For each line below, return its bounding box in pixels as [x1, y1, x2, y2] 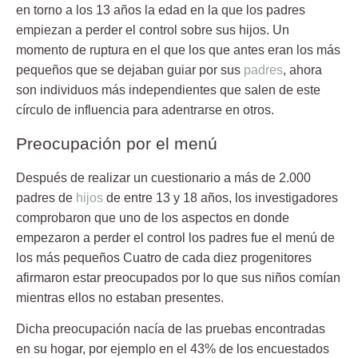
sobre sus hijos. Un [177, 23, 289, 38]
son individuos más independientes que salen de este [16, 83, 320, 97]
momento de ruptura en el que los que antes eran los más [16, 43, 340, 58]
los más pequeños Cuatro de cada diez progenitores [16, 250, 312, 265]
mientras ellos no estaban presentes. [16, 290, 224, 304]
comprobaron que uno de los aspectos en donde [16, 210, 289, 225]
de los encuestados [216, 342, 329, 356]
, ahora [283, 63, 322, 78]
